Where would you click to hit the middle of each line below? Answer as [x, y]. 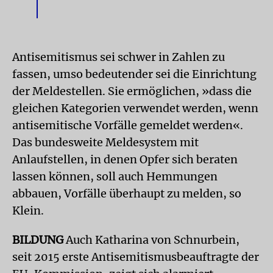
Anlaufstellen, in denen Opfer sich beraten [125, 159]
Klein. [28, 211]
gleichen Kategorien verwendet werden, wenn [135, 108]
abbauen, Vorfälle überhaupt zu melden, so [127, 193]
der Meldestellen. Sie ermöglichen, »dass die [132, 91]
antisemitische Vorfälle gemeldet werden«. [128, 125]
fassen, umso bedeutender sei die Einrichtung [134, 74]
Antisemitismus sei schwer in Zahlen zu [119, 57]
